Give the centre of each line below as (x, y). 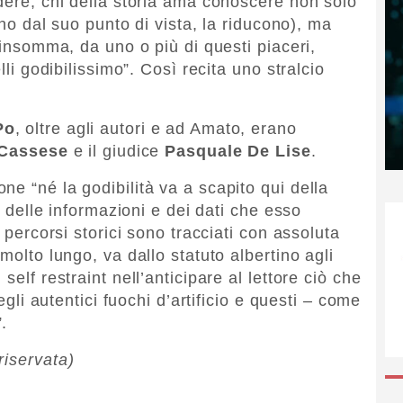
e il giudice (116, 151)
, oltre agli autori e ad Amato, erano (156, 128)
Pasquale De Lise (238, 151)
